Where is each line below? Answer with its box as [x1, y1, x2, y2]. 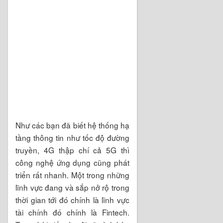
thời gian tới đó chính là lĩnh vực [15, 194, 129, 205]
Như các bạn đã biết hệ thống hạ [15, 119, 129, 130]
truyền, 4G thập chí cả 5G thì [15, 144, 129, 155]
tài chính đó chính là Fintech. [15, 206, 129, 218]
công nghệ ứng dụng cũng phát [15, 156, 129, 168]
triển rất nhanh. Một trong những [15, 169, 129, 180]
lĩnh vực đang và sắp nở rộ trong [15, 181, 129, 193]
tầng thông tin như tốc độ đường [15, 131, 129, 143]
